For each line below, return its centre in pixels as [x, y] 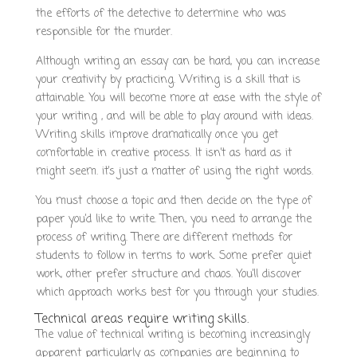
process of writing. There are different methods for [164, 238]
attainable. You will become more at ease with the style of [178, 98]
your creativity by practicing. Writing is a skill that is [168, 80]
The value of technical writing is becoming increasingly [173, 335]
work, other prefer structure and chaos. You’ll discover [168, 275]
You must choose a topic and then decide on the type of [173, 201]
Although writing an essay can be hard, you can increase [177, 62]
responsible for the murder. [104, 32]
